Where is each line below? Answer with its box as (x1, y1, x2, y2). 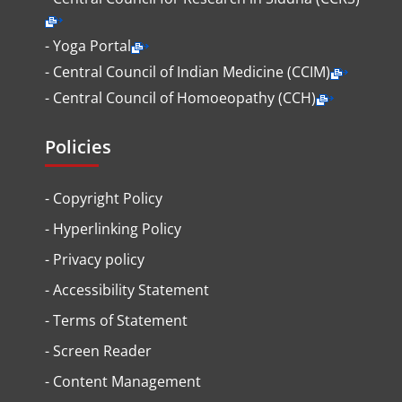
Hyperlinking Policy (53, 219, 181, 240)
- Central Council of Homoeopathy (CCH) (45, 88, 316, 109)
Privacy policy (53, 249, 144, 270)
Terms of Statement (53, 310, 188, 331)
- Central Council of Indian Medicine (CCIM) (45, 62, 330, 83)
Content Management (49, 371, 201, 392)
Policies (45, 135, 111, 160)
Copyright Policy (53, 188, 162, 209)
